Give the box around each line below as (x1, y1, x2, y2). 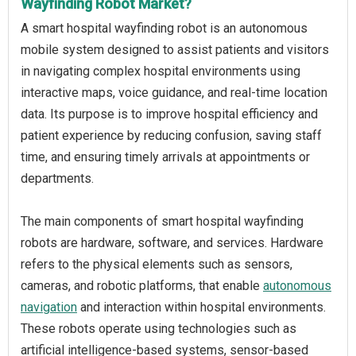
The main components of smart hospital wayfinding (21, 214, 304, 229)
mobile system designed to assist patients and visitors (21, 42, 329, 57)
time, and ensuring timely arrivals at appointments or (21, 149, 310, 164)
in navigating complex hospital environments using (21, 64, 300, 79)
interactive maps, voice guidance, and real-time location (21, 85, 327, 100)
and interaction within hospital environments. (77, 300, 326, 315)
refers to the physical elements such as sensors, (21, 257, 292, 272)
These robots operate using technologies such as (21, 321, 296, 336)
